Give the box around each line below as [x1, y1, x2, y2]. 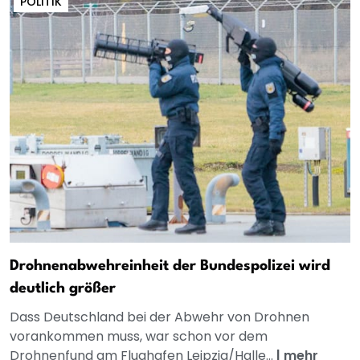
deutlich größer [10, 281, 116, 297]
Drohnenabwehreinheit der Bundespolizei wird [10, 259, 330, 274]
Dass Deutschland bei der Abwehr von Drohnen [10, 308, 309, 327]
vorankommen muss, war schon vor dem [10, 327, 268, 346]
